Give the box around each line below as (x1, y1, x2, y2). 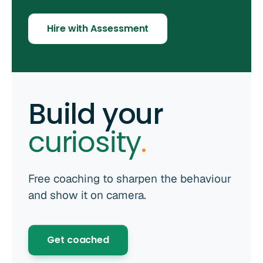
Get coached (47, 233, 110, 247)
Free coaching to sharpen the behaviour (28, 171, 231, 187)
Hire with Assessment (47, 22, 149, 36)
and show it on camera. (28, 188, 146, 203)
